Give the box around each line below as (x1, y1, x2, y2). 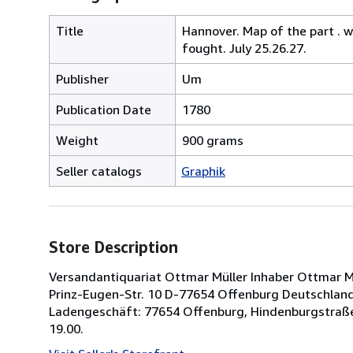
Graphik (181, 162, 225, 179)
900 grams (182, 132, 243, 148)
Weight (56, 132, 98, 148)
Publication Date (56, 101, 151, 117)
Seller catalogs (56, 162, 142, 179)
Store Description (49, 237, 178, 256)
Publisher (56, 70, 109, 87)
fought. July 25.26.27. (182, 39, 307, 56)
